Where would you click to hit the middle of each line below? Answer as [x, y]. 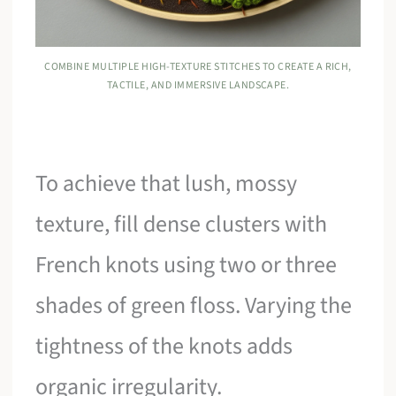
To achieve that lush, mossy [167, 183]
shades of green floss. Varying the [194, 305]
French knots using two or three [187, 264]
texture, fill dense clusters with [182, 224]
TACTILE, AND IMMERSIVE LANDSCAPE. [198, 85]
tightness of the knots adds [164, 346]
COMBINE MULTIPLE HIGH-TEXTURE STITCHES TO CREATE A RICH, [198, 66]
